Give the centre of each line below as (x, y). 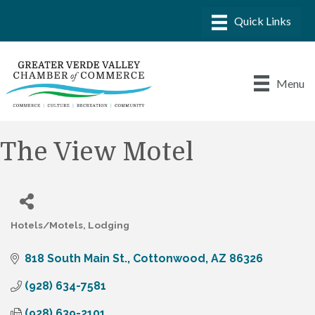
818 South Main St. (76, 259)
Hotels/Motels (47, 225)
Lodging (109, 225)
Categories (37, 234)
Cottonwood (169, 259)
